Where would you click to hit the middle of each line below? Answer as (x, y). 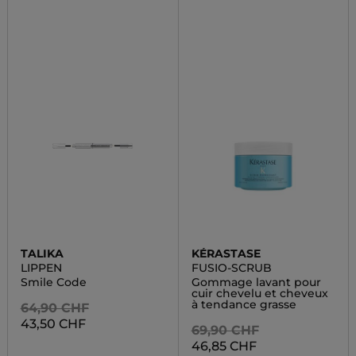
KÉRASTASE (226, 253)
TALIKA (42, 253)
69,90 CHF (225, 330)
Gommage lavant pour (256, 282)
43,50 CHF (53, 324)
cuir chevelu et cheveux (259, 293)
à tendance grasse (244, 304)
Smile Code (53, 282)
